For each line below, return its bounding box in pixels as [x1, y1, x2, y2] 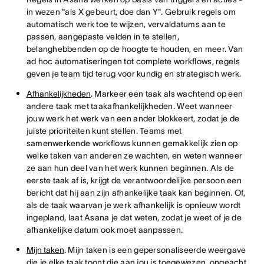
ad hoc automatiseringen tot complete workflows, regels [26, 57, 240, 66]
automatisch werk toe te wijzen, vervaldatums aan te [26, 19, 226, 29]
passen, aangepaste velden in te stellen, [26, 32, 179, 41]
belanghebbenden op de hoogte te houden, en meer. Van [26, 44, 243, 54]
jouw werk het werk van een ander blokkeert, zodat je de [26, 114, 240, 123]
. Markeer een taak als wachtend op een [90, 89, 243, 98]
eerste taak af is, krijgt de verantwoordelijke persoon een [26, 176, 242, 185]
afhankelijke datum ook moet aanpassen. [26, 225, 183, 235]
